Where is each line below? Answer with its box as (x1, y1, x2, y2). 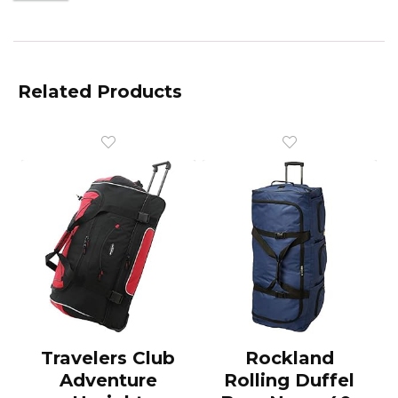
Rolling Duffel (224, 369, 355, 391)
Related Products (18, 80, 182, 102)
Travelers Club (41, 346, 176, 369)
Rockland (244, 346, 334, 369)
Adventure (59, 369, 157, 391)
